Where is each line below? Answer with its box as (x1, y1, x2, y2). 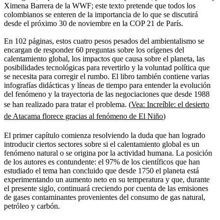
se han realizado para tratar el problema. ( (4, 100, 131, 109)
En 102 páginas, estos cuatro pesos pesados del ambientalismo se (4, 36, 204, 45)
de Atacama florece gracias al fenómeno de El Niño (4, 111, 163, 120)
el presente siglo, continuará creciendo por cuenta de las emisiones (4, 184, 208, 192)
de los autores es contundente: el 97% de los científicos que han (4, 157, 200, 166)
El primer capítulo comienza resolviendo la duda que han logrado (4, 131, 205, 139)
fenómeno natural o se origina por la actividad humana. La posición (4, 148, 212, 157)
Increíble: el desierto (147, 100, 209, 109)
